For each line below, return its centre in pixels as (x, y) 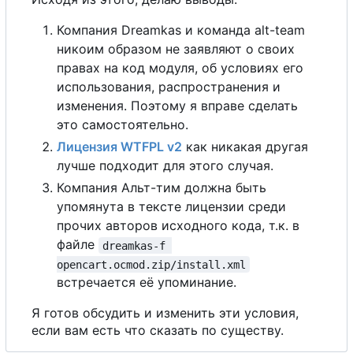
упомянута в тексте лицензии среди (171, 207)
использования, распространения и (169, 87)
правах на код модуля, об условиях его (180, 68)
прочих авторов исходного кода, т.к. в (178, 226)
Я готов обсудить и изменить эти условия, (165, 313)
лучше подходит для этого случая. (165, 166)
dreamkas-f (137, 245)
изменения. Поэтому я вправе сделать (177, 106)
